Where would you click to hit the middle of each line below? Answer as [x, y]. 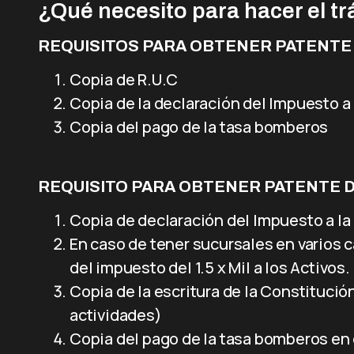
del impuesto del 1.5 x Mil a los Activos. [210, 267]
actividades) [116, 315]
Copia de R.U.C [124, 79]
